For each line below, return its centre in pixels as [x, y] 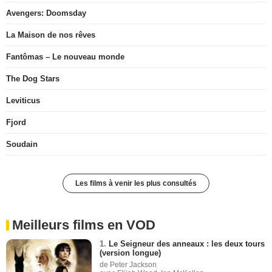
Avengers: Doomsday [46, 13]
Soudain [22, 144]
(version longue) [131, 253]
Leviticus [23, 101]
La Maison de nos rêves [51, 35]
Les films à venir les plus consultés [136, 184]
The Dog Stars [33, 79]
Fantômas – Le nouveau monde [65, 57]
